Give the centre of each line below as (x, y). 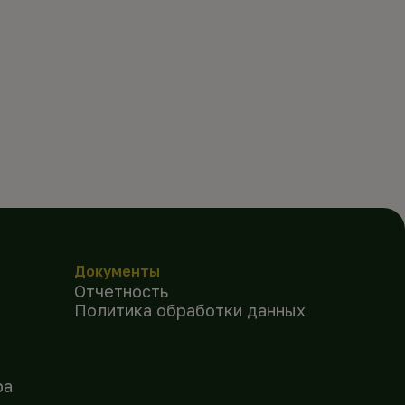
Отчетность (121, 291)
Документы (117, 271)
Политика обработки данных (189, 310)
